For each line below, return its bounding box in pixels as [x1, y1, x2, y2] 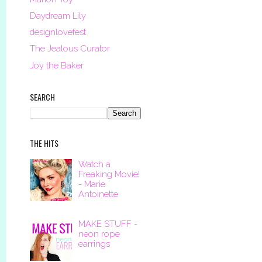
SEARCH [30, 90, 55, 103]
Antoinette [78, 189, 118, 199]
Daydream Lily [30, 10, 86, 20]
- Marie [78, 179, 105, 189]
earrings [78, 238, 110, 249]
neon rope [78, 228, 120, 239]
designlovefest [30, 27, 86, 37]
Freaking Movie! [78, 169, 140, 180]
